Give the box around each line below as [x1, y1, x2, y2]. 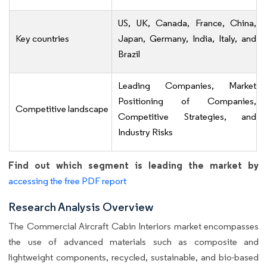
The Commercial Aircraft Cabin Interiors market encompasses [8, 221, 259, 232]
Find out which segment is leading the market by [8, 159, 259, 172]
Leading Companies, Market [118, 80, 256, 92]
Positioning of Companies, [118, 95, 256, 107]
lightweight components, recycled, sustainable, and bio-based [8, 252, 259, 263]
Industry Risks [118, 126, 173, 138]
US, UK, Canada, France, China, [118, 17, 256, 29]
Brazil [118, 48, 140, 60]
